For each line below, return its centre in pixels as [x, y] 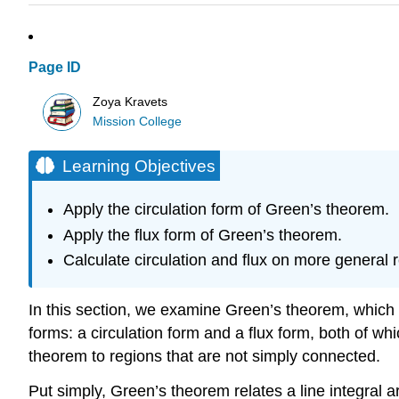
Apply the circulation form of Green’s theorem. [226, 210]
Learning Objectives [139, 166]
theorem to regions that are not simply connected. [204, 357]
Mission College [138, 121]
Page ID [55, 68]
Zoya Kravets [130, 102]
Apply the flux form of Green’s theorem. [202, 235]
